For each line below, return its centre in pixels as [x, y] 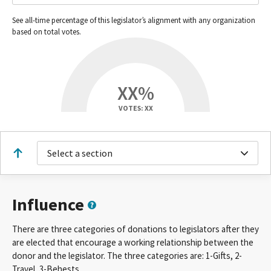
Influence [48, 205]
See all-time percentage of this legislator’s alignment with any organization [134, 21]
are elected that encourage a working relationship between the [133, 243]
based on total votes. [47, 32]
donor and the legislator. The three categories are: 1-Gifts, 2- [127, 256]
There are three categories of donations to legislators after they [135, 229]
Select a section [80, 153]
